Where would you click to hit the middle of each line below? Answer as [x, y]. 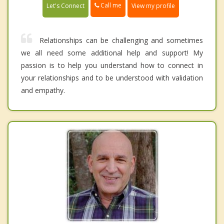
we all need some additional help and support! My [112, 52]
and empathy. [43, 90]
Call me [110, 5]
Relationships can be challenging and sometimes [121, 40]
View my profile [153, 5]
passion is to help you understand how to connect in [112, 65]
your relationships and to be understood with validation [112, 77]
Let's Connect [65, 5]
